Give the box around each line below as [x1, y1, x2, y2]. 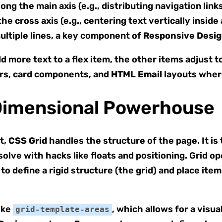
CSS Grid [8, 135, 47, 146]
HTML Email [111, 68, 162, 80]
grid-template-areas [15, 205, 110, 214]
